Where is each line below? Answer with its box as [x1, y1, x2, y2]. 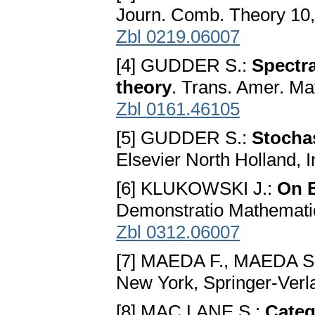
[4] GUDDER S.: [116, 55, 252, 77]
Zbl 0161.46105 [116, 98, 240, 120]
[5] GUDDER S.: [116, 127, 252, 149]
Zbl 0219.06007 [116, 26, 240, 48]
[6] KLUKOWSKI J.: [116, 178, 277, 200]
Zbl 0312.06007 [116, 221, 240, 243]
